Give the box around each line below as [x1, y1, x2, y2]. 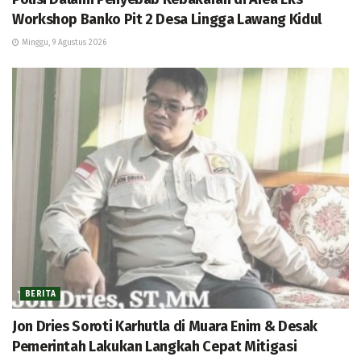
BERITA [25, 288, 56, 299]
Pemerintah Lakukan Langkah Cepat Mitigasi [12, 337, 300, 355]
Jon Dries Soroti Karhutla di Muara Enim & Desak [12, 317, 318, 335]
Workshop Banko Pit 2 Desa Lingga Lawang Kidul [12, 10, 325, 29]
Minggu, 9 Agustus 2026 [19, 38, 106, 48]
